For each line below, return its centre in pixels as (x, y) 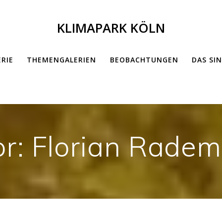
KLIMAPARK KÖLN (111, 28)
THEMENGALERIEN (62, 59)
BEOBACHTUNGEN (144, 59)
